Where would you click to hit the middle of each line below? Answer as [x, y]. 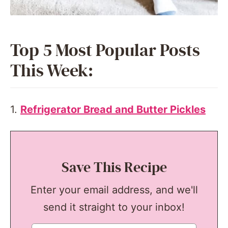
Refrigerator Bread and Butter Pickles [113, 109]
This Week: [52, 71]
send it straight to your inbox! [114, 207]
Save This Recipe [114, 167]
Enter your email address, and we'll [114, 190]
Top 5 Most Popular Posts [105, 50]
